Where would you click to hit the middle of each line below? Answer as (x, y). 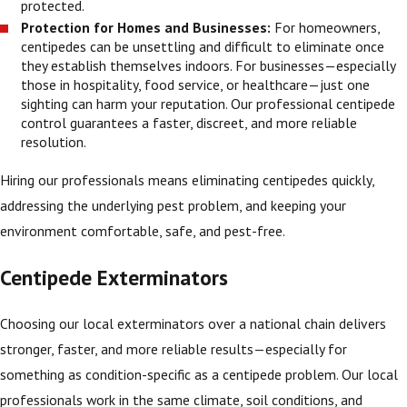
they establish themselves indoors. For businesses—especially (208, 66)
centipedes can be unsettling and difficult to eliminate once (203, 47)
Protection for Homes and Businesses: (148, 28)
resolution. (54, 142)
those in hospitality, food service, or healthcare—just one (196, 85)
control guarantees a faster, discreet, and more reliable (189, 123)
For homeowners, (328, 28)
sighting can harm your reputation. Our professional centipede (208, 104)
